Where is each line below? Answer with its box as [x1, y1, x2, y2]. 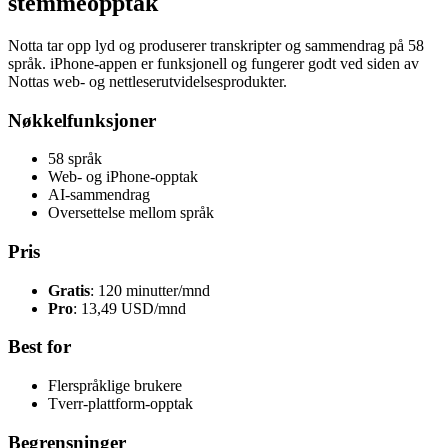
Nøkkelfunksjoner [8, 109, 156, 131]
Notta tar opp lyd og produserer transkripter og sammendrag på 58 [8, 36, 424, 54]
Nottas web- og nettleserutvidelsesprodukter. [8, 72, 287, 90]
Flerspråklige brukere [48, 377, 182, 395]
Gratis [48, 281, 90, 299]
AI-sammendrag [48, 186, 150, 204]
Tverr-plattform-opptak [48, 395, 193, 413]
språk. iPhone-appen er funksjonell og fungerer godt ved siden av [8, 54, 419, 72]
